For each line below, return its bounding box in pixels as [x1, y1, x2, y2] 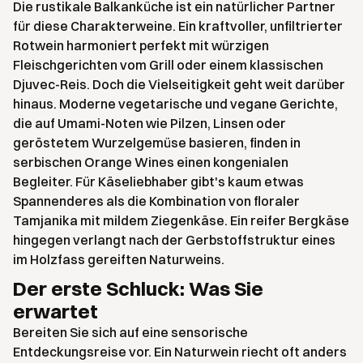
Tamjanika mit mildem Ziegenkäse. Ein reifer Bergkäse [13, 212, 349, 229]
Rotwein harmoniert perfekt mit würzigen [13, 37, 269, 54]
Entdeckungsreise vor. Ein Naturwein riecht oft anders [13, 344, 347, 361]
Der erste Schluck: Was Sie [13, 276, 263, 301]
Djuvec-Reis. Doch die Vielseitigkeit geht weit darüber [13, 76, 345, 93]
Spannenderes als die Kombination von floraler [13, 193, 300, 210]
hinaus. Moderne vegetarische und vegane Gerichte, [13, 96, 338, 113]
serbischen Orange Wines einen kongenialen [13, 154, 288, 171]
